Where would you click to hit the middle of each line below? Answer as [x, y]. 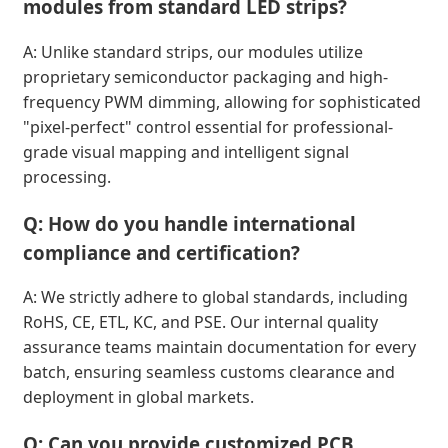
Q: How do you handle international [189, 223]
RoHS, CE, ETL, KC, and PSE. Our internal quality [200, 322]
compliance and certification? [161, 252]
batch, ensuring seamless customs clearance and [209, 372]
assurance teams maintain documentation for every [219, 347]
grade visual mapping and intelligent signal [186, 151]
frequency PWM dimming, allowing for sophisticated [222, 101]
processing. [67, 176]
